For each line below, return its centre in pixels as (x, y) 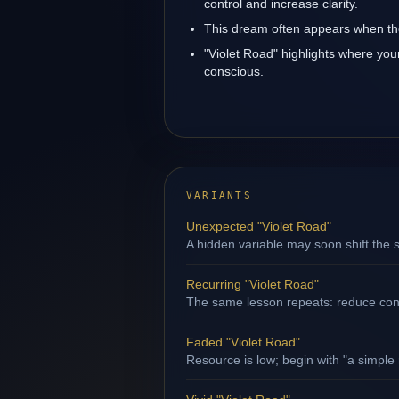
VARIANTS (219, 195)
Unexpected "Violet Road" (259, 226)
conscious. (234, 71)
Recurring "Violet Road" (252, 284)
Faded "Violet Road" (243, 342)
